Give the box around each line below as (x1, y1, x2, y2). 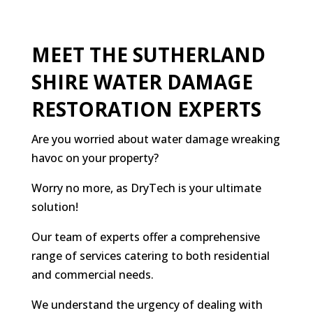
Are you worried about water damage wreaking (31, 131, 280, 147)
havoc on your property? (31, 150, 159, 166)
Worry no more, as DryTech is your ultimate (31, 180, 261, 196)
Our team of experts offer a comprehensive (31, 229, 260, 245)
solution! (31, 199, 78, 215)
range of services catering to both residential (31, 248, 270, 264)
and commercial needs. (31, 267, 154, 283)
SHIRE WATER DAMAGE (31, 68, 253, 96)
